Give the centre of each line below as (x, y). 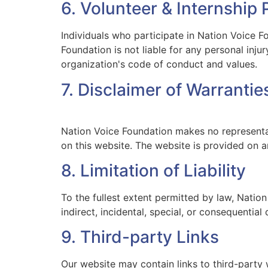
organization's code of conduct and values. (159, 64)
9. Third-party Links (140, 237)
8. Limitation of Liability (153, 170)
